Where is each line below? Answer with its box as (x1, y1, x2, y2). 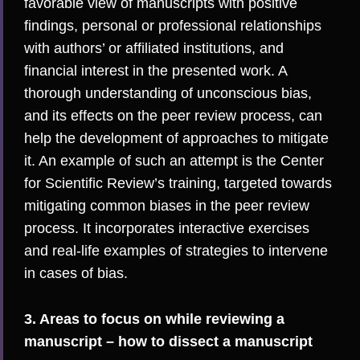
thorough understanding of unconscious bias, (24, 85, 312, 102)
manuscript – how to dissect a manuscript (24, 333, 313, 350)
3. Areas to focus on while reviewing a (24, 310, 284, 327)
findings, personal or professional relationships (24, 18, 321, 35)
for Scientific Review (24, 175, 154, 192)
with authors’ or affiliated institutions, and (24, 40, 284, 57)
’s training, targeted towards (154, 175, 332, 192)
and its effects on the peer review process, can (24, 108, 322, 125)
